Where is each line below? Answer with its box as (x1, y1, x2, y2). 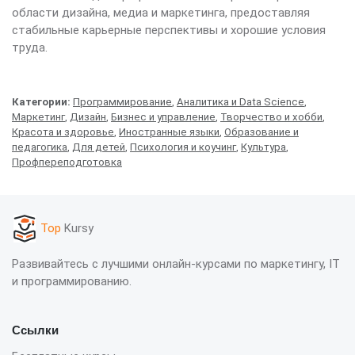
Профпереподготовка (12, 155, 122, 168)
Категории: (12, 95, 71, 108)
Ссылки (12, 323, 59, 337)
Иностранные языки (119, 125, 219, 138)
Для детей (72, 140, 125, 153)
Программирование (73, 95, 172, 108)
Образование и (224, 125, 299, 138)
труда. (12, 40, 48, 55)
